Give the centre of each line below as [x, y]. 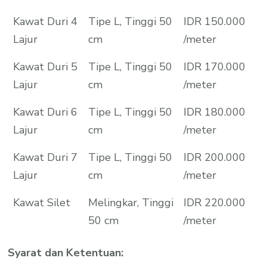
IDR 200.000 [214, 157]
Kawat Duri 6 [45, 112]
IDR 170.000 [214, 66]
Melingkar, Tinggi [131, 202]
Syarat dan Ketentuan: [66, 252]
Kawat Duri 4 [45, 21]
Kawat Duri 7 [45, 157]
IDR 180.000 [214, 112]
